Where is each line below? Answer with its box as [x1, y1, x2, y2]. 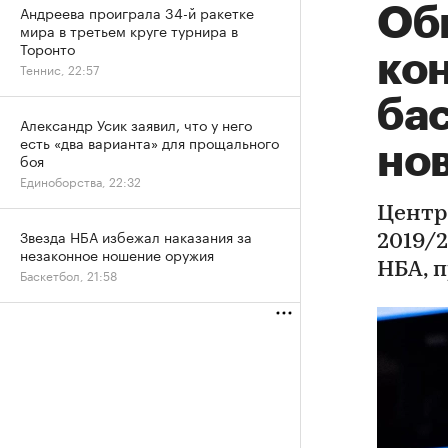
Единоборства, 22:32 [20, 171, 141, 190]
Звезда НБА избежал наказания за [20, 225, 252, 247]
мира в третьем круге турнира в [20, 19, 238, 41]
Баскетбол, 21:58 [20, 265, 117, 284]
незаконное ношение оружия [20, 243, 214, 265]
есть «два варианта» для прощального [20, 131, 279, 153]
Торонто [20, 37, 75, 59]
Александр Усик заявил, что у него [20, 113, 252, 135]
